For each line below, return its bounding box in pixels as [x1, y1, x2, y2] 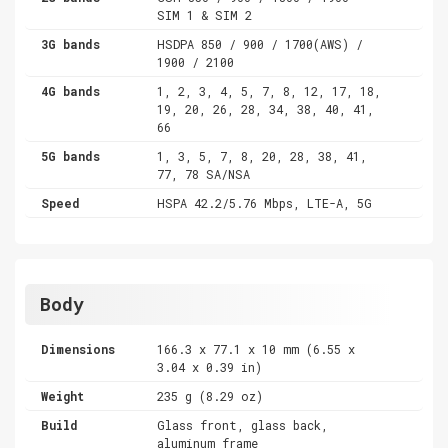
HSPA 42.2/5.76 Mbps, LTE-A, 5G [157, 194, 373, 211]
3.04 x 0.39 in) [157, 358, 263, 375]
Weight [41, 387, 84, 404]
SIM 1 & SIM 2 [157, 6, 253, 23]
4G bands [41, 82, 100, 99]
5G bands [41, 147, 100, 164]
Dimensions [41, 340, 115, 357]
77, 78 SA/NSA [157, 165, 251, 182]
